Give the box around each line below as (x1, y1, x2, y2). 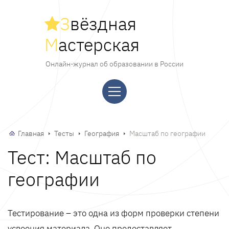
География (84, 129, 119, 138)
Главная (18, 129, 44, 138)
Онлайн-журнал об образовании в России (45, 59, 184, 68)
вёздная (70, 12, 136, 35)
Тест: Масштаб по (8, 145, 156, 169)
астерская (58, 33, 140, 56)
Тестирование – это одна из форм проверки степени (8, 208, 219, 219)
